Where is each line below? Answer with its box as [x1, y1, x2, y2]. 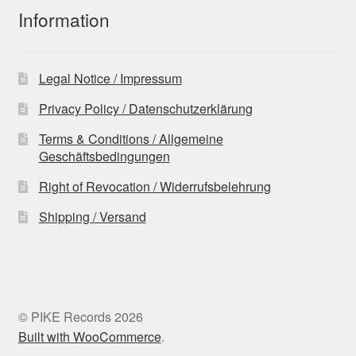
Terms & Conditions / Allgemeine [38, 130, 223, 149]
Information [17, 6, 110, 33]
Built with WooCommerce [17, 327, 161, 346]
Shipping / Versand [38, 207, 146, 226]
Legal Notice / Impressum [38, 69, 182, 88]
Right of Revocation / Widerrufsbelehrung [38, 177, 271, 196]
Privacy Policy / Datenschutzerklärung [38, 99, 253, 118]
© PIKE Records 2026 [17, 307, 143, 326]
